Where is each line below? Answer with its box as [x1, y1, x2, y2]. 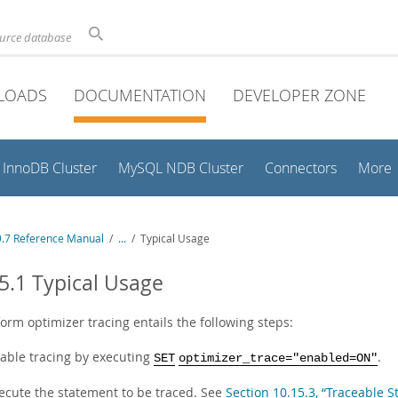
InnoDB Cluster [3, 159, 97, 178]
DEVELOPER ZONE [233, 84, 366, 106]
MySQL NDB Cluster [118, 159, 243, 178]
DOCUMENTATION [74, 84, 206, 106]
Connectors [265, 159, 337, 178]
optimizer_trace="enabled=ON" [179, 352, 378, 365]
